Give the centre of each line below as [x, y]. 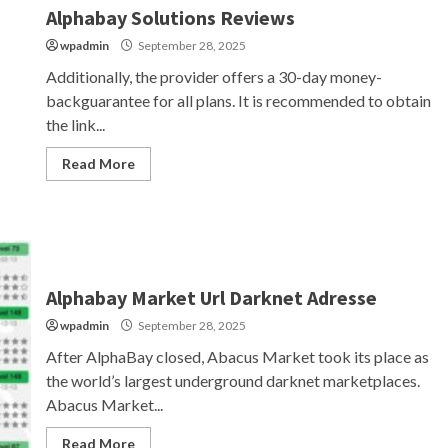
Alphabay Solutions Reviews [170, 17]
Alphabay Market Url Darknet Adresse [211, 297]
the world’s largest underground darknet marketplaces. [232, 380]
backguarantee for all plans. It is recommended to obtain [238, 100]
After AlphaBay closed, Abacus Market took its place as [237, 356]
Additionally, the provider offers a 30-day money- [213, 76]
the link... [75, 124]
